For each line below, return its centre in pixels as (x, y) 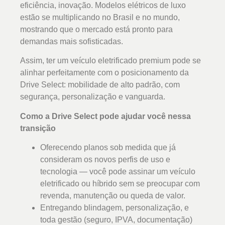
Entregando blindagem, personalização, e (115, 208)
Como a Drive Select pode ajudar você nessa (105, 116)
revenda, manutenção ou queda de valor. (113, 196)
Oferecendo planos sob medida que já (108, 148)
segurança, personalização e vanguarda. (93, 97)
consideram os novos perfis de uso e (105, 160)
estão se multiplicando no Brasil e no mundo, (100, 18)
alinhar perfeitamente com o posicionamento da (104, 73)
